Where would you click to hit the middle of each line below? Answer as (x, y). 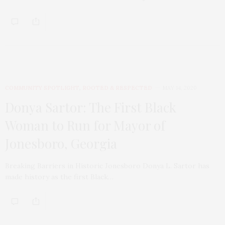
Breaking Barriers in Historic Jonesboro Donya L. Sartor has (107, 165)
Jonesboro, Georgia (61, 143)
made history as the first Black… (59, 177)
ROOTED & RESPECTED (117, 88)
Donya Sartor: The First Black (91, 107)
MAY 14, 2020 (180, 88)
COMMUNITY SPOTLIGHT (42, 88)
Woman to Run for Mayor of (85, 125)
